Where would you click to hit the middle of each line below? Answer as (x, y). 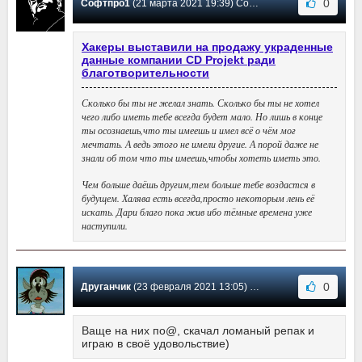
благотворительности (145, 73)
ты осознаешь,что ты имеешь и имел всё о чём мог (189, 130)
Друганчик (106, 287)
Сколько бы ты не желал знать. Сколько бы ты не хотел (200, 103)
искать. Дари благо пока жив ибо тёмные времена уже (197, 212)
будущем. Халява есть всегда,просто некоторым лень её (198, 198)
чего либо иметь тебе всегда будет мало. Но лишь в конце (202, 117)
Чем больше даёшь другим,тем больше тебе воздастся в (198, 185)
